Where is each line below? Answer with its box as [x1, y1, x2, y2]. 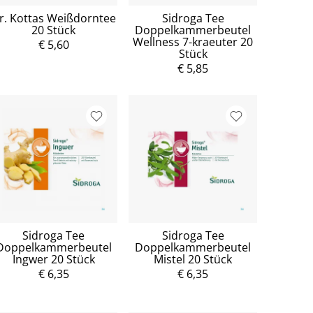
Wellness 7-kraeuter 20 [133, 34, 254, 50]
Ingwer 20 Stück [12, 252, 95, 268]
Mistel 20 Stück [154, 252, 233, 268]
